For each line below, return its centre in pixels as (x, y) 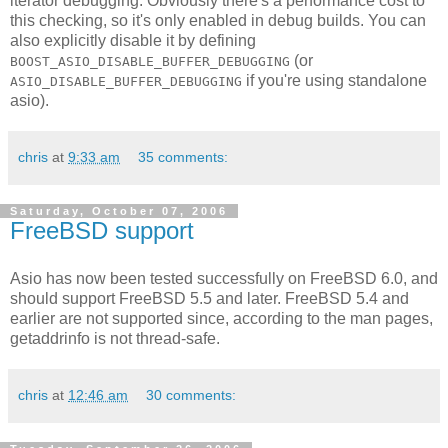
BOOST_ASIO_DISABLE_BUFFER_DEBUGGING (150, 62)
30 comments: (191, 394)
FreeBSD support (102, 231)
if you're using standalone (334, 81)
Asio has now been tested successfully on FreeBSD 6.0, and (224, 278)
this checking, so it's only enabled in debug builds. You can (218, 21)
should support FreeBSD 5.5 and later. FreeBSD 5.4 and (209, 298)
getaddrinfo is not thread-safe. (115, 338)
